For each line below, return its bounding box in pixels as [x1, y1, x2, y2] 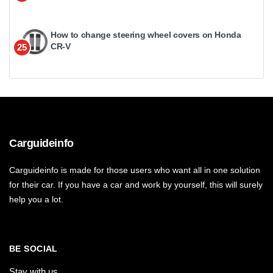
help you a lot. [9, 194, 63, 205]
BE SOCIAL [9, 244, 58, 254]
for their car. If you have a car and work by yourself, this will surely [9, 180, 263, 190]
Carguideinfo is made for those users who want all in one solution [9, 165, 260, 175]
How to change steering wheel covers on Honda [51, 30, 241, 40]
